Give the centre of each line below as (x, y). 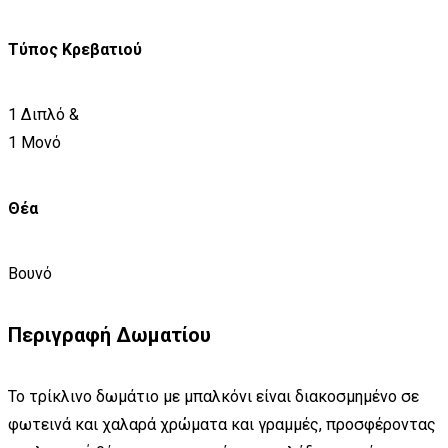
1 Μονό (34, 143)
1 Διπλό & (43, 115)
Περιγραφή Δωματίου (109, 335)
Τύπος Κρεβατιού (75, 50)
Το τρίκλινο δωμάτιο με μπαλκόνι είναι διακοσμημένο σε (213, 396)
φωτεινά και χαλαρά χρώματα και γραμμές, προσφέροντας (222, 424)
